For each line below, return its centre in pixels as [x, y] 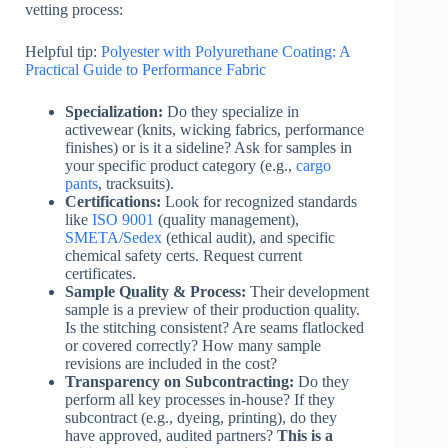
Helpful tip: [63, 51]
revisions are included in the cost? [171, 363]
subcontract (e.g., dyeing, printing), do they [201, 417]
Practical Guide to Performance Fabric [145, 69]
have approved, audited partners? [171, 435]
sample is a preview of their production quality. [212, 309]
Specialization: [114, 111]
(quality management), [226, 219]
